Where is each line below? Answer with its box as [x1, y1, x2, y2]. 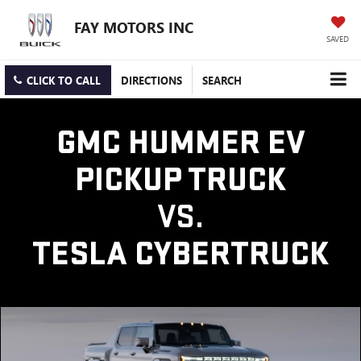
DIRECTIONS [121, 73, 182, 88]
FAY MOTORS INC [73, 17, 193, 37]
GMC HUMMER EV [56, 122, 305, 164]
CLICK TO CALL [27, 73, 101, 88]
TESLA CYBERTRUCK [32, 234, 329, 276]
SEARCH [202, 73, 242, 88]
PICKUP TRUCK [75, 160, 286, 201]
